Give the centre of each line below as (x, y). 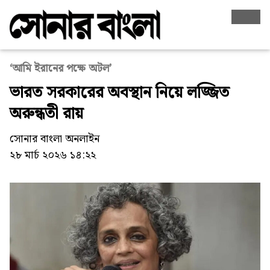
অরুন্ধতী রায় (46, 115)
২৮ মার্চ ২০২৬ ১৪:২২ (53, 155)
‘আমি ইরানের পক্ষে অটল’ (61, 69)
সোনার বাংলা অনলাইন (55, 139)
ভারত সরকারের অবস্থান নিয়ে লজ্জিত (119, 93)
